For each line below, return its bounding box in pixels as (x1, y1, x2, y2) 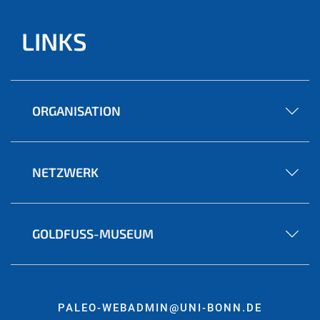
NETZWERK (32, 164, 99, 180)
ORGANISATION (32, 102, 121, 119)
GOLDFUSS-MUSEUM (32, 225, 142, 241)
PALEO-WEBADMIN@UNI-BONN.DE (58, 301, 262, 314)
